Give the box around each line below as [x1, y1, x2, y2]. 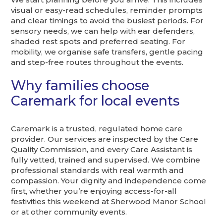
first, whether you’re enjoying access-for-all [11, 186, 177, 196]
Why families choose [11, 77, 150, 94]
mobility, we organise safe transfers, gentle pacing [11, 47, 204, 56]
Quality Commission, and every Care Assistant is [11, 144, 193, 154]
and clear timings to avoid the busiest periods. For [11, 15, 204, 25]
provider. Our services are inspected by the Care [11, 134, 199, 144]
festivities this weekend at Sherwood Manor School [11, 196, 207, 206]
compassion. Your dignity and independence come [11, 175, 207, 185]
